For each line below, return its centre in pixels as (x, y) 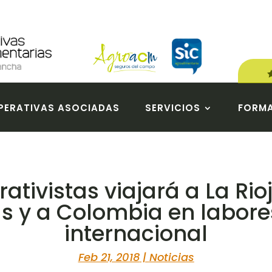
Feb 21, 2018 (109, 257)
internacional (136, 234)
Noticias (172, 257)
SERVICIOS (172, 107)
